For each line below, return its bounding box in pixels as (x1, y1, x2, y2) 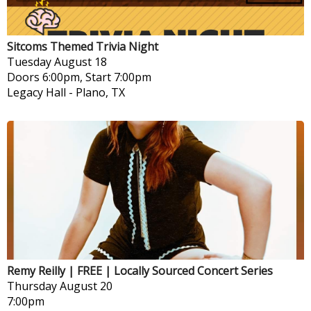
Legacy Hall (7, 84, 66, 100)
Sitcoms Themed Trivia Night (7, 38, 158, 54)
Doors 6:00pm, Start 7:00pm (7, 69, 151, 85)
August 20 (60, 278, 112, 294)
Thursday (7, 278, 57, 294)
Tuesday (7, 53, 51, 69)
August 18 (54, 53, 107, 69)
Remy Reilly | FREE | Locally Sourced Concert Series (7, 262, 273, 278)
